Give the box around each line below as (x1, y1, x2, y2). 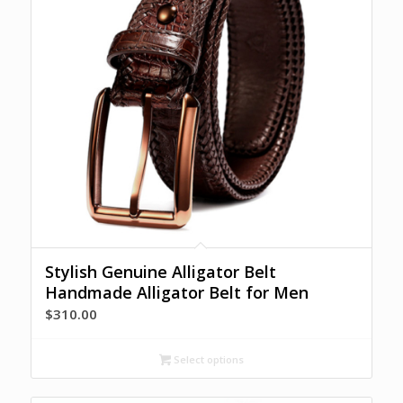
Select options (170, 353, 244, 367)
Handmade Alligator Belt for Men (44, 282, 309, 304)
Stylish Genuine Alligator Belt (44, 261, 276, 283)
